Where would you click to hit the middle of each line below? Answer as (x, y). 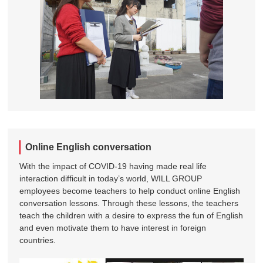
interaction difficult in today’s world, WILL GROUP (111, 178)
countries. (38, 240)
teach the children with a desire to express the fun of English (131, 215)
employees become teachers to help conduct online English (130, 190)
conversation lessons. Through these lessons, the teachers (129, 203)
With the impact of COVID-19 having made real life (113, 166)
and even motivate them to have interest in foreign (113, 227)
